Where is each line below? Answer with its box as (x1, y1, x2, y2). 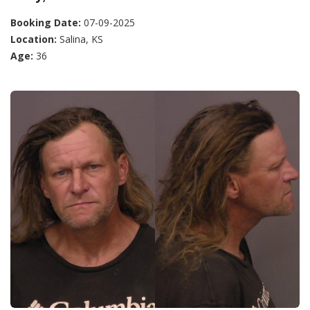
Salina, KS (57, 33, 103, 46)
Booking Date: (10, 16, 81, 29)
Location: (10, 33, 57, 46)
